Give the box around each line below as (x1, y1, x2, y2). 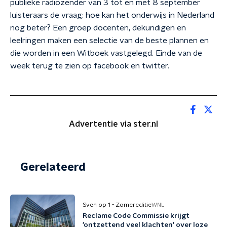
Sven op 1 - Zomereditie (83, 202, 152, 208)
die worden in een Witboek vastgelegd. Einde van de (10, 49, 202, 57)
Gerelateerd (20, 162, 86, 173)
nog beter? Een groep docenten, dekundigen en (10, 24, 186, 32)
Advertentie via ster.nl (69, 120, 158, 128)
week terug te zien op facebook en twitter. (10, 62, 169, 70)
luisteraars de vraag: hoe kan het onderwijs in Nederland (10, 11, 214, 19)
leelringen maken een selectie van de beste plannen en (10, 36, 209, 45)
